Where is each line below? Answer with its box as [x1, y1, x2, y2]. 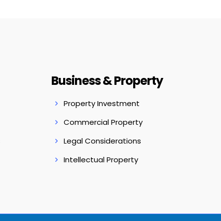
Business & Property [51, 73, 163, 89]
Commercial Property [63, 117, 143, 127]
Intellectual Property [63, 154, 138, 165]
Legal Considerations [63, 136, 141, 146]
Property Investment [63, 98, 140, 109]
